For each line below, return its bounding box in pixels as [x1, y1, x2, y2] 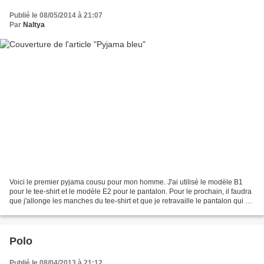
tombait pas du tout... [9, 206, 75, 215]
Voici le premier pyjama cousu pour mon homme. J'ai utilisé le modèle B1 [9, 178, 243, 187]
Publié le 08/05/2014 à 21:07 [9, 11, 103, 19]
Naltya [23, 20, 45, 29]
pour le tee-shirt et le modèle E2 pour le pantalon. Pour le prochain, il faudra [9, 187, 252, 196]
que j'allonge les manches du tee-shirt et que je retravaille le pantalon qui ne [9, 197, 253, 206]
